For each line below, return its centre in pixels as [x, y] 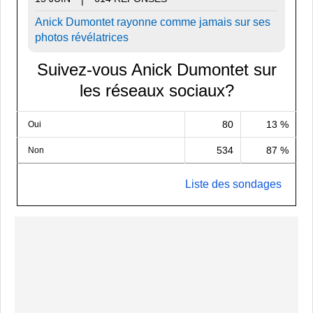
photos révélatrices [82, 37]
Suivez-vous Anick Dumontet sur [156, 69]
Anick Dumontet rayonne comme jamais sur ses [153, 22]
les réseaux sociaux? [156, 90]
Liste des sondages [233, 184]
